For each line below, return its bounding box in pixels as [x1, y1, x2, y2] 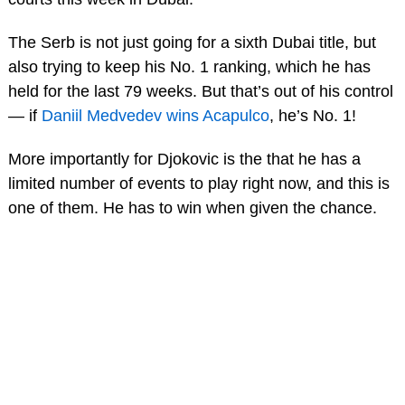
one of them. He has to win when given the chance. [7, 198, 377, 217]
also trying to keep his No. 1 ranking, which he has [7, 57, 371, 76]
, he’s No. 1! [268, 106, 356, 125]
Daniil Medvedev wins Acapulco [41, 106, 269, 125]
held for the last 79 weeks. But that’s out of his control [7, 81, 393, 100]
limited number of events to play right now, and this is [7, 174, 390, 193]
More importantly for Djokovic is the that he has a [7, 149, 361, 168]
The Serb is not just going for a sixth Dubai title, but [7, 33, 376, 52]
